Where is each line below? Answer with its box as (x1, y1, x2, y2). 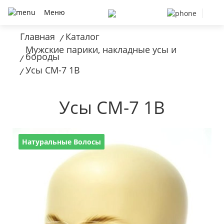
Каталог (65, 30, 99, 42)
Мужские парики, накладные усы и (25, 43, 176, 56)
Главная (20, 30, 55, 42)
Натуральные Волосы (22, 136, 101, 146)
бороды (25, 50, 59, 63)
